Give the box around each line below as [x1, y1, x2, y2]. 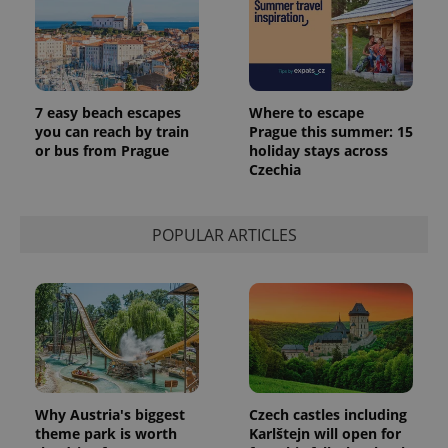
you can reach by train [35, 122, 189, 142]
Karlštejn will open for [249, 423, 401, 443]
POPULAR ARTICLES [151, 223, 297, 246]
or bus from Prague [35, 141, 169, 161]
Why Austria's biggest [35, 404, 185, 424]
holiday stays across [249, 141, 388, 161]
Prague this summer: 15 [249, 122, 413, 142]
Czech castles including [249, 404, 407, 424]
